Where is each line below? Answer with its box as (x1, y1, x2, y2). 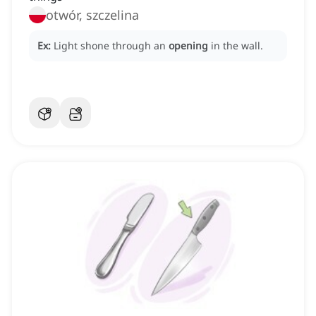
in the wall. (211, 39, 263, 53)
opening (169, 39, 208, 53)
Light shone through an (54, 39, 169, 53)
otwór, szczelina (46, 6, 139, 24)
